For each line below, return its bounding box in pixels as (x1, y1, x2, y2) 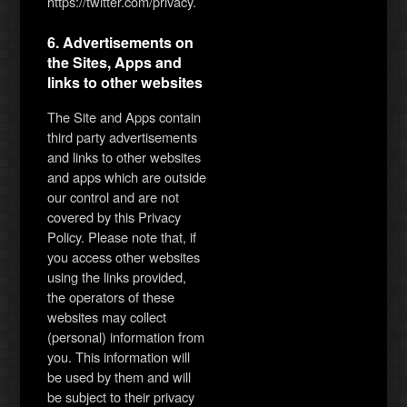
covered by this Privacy (47, 207, 182, 226)
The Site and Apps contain (47, 107, 202, 126)
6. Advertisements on (47, 31, 194, 53)
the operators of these (47, 287, 175, 306)
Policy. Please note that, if (47, 227, 197, 246)
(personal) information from (47, 327, 205, 346)
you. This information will (47, 347, 191, 366)
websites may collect (47, 307, 167, 326)
